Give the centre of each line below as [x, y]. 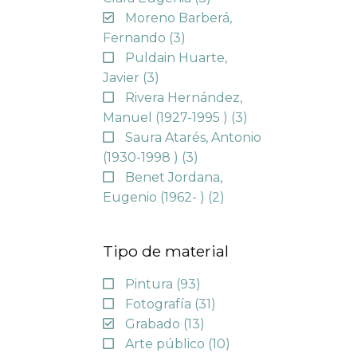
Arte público [166, 344]
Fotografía [159, 304]
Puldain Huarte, [176, 57]
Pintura [150, 284]
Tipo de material [165, 251]
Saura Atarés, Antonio [193, 137]
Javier [122, 77]
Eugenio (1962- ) [155, 197]
